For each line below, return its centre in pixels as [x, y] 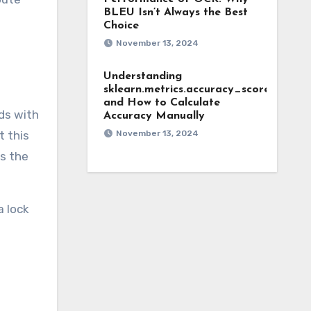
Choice [121, 26]
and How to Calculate [161, 103]
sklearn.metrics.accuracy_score [186, 90]
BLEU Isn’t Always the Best [175, 12]
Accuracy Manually [154, 116]
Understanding [142, 76]
